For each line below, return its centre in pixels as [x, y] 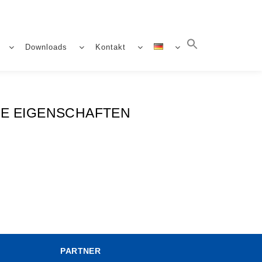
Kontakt [111, 47]
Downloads [46, 47]
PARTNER [81, 251]
